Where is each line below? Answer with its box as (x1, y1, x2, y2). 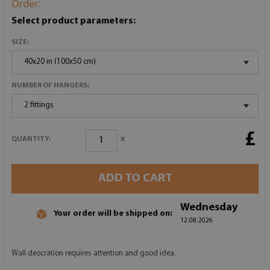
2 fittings (24, 101, 54, 109)
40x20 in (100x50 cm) (24, 57, 96, 66)
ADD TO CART (98, 172, 172, 184)
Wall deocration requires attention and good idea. (11, 249, 176, 257)
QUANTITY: (11, 136, 51, 143)
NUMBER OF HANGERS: (11, 81, 89, 89)
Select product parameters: (11, 16, 136, 26)
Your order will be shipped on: (54, 209, 172, 219)
